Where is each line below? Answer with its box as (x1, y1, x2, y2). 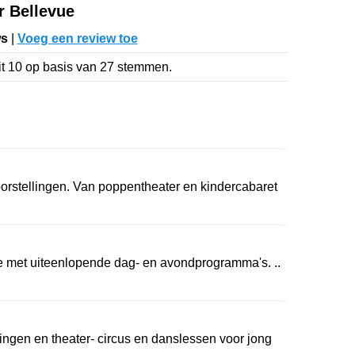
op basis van (22, 59, 100, 74)
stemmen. (114, 59, 172, 74)
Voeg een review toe (17, 31, 138, 45)
